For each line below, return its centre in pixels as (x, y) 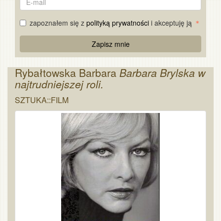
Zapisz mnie (110, 44)
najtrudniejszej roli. (59, 84)
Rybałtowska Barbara (67, 73)
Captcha (33, 50)
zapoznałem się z (58, 23)
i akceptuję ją (171, 23)
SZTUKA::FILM (42, 100)
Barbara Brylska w (162, 73)
